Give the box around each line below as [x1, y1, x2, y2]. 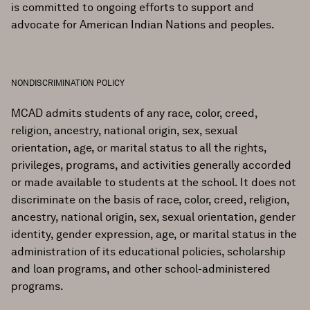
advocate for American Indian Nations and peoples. [11, 18, 275, 31]
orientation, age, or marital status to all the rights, [11, 141, 266, 154]
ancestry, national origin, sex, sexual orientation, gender [11, 210, 295, 224]
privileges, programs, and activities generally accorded [11, 158, 291, 172]
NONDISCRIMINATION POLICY [11, 77, 125, 88]
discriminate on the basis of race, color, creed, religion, [11, 193, 289, 206]
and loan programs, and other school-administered [11, 262, 271, 275]
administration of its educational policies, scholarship [11, 245, 286, 258]
